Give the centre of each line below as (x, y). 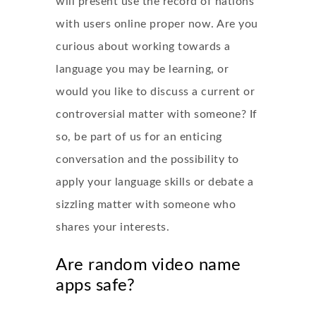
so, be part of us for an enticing (139, 137)
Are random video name (148, 265)
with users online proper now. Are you (157, 24)
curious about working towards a (143, 47)
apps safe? (95, 286)
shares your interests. (113, 227)
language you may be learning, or (142, 69)
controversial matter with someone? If (157, 114)
